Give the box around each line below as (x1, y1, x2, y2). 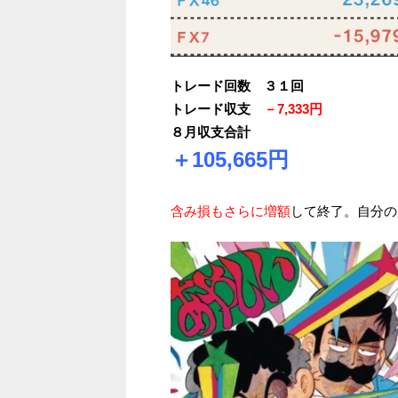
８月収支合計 (171, 123, 251, 139)
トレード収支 (171, 100, 264, 116)
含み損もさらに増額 (171, 203, 291, 219)
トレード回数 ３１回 (171, 77, 307, 93)
